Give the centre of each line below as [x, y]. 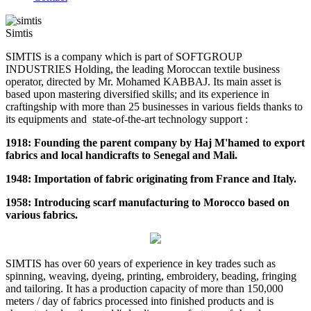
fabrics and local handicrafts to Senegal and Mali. [121, 155]
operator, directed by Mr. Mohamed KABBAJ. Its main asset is [143, 82]
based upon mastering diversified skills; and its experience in [137, 94]
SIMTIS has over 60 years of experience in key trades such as [141, 263]
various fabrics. [42, 215]
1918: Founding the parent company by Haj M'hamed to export [155, 143]
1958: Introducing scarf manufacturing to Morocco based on [148, 202]
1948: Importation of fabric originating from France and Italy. [151, 179]
